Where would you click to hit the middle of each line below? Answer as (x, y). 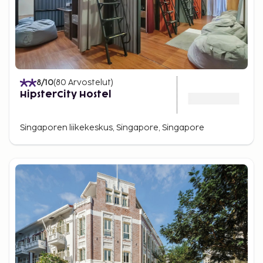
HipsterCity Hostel (66, 95)
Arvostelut (90, 82)
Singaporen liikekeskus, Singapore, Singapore (112, 128)
